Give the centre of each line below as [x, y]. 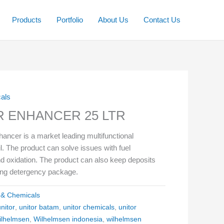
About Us [113, 20]
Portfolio [70, 20]
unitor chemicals [89, 207]
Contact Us [162, 20]
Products [27, 20]
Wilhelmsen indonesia [68, 219]
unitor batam [39, 207]
